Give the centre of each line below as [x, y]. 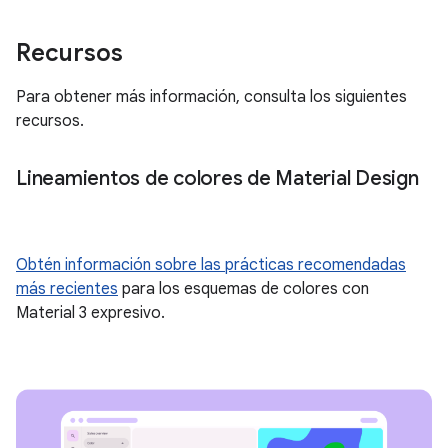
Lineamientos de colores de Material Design [217, 178]
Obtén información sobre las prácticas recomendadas [211, 264]
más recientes [67, 288]
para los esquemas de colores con [243, 288]
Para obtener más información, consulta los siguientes [211, 96]
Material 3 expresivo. [90, 312]
